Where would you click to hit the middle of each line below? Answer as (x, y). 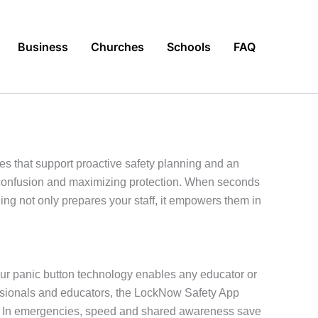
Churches (117, 46)
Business (43, 46)
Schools (189, 46)
